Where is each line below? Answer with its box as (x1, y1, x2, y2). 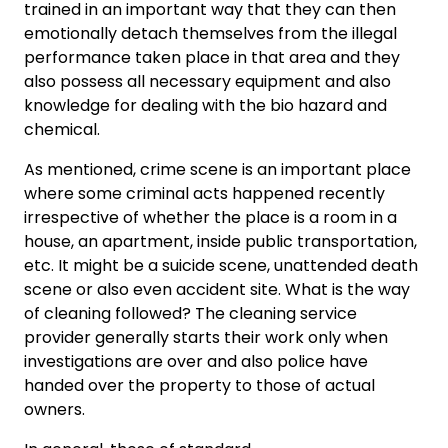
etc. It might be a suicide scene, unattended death (24, 253, 418, 277)
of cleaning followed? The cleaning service (24, 301, 357, 325)
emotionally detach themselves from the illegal (24, 21, 397, 45)
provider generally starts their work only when (24, 325, 388, 349)
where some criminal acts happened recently (24, 181, 385, 205)
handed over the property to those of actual (24, 373, 375, 397)
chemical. (24, 117, 100, 141)
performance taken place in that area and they (24, 45, 400, 69)
